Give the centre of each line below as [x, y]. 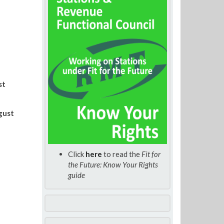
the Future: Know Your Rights [113, 165]
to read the [121, 154]
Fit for [151, 154]
